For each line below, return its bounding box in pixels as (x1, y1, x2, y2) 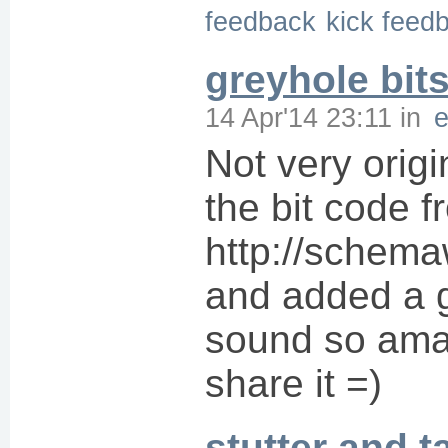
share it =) (205, 362, 382, 405)
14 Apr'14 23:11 (205, 102, 392, 133)
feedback (205, 6, 316, 37)
